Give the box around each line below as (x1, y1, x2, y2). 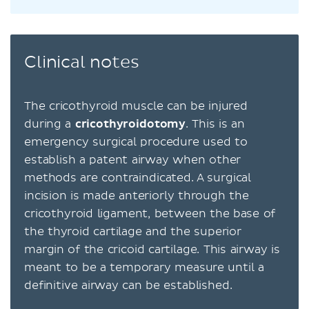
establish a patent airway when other (24, 152, 241, 167)
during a (24, 117, 75, 131)
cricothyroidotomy (74, 117, 186, 131)
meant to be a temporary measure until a (24, 260, 264, 275)
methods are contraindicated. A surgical (24, 170, 252, 185)
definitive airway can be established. (24, 278, 236, 292)
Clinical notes (24, 52, 144, 73)
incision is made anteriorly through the (24, 188, 249, 203)
